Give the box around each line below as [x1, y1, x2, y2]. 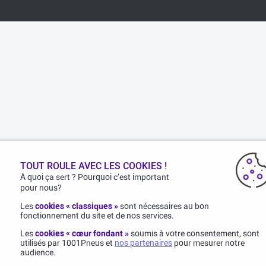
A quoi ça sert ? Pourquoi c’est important [20, 172, 170, 182]
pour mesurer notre [172, 238, 245, 248]
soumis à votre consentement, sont [131, 229, 260, 238]
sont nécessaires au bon [120, 201, 210, 211]
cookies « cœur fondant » [35, 229, 129, 238]
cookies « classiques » [35, 201, 121, 211]
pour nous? [20, 183, 62, 192]
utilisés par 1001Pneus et [20, 238, 115, 248]
